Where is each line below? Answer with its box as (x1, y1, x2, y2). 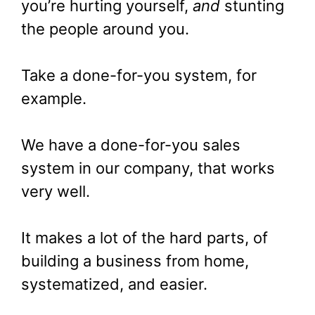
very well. (21, 182, 90, 201)
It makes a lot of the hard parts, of (21, 229, 268, 247)
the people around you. (21, 20, 189, 39)
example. (21, 89, 86, 108)
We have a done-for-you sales (21, 136, 240, 155)
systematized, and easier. (21, 275, 207, 294)
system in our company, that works (21, 159, 275, 178)
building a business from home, (21, 252, 249, 271)
